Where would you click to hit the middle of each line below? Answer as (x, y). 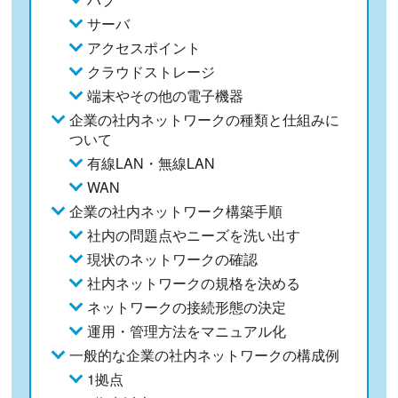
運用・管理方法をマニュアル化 (187, 330)
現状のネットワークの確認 (173, 259)
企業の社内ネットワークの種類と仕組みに (205, 119)
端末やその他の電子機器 (166, 95)
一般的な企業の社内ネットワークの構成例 (205, 354)
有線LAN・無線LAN (151, 163)
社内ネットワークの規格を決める (194, 283)
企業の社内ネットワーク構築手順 (176, 211)
